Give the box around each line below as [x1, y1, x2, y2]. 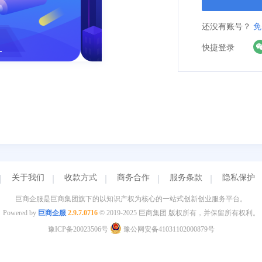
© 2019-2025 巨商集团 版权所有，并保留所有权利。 [97, 209, 260, 218]
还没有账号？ [202, 22, 253, 31]
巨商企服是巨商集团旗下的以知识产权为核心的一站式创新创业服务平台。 [15, 195, 247, 204]
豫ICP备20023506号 [47, 225, 108, 234]
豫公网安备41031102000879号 [121, 225, 215, 234]
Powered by [2, 209, 38, 218]
